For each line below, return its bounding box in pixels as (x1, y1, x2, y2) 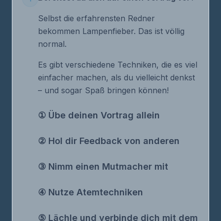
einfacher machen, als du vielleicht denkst (38, 73, 195, 82)
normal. (38, 39, 67, 49)
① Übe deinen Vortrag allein (38, 110, 160, 120)
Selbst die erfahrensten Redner (38, 13, 155, 23)
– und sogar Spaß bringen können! (38, 85, 169, 95)
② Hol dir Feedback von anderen (38, 136, 180, 146)
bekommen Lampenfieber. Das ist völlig (38, 26, 184, 36)
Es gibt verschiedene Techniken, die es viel (38, 60, 197, 70)
